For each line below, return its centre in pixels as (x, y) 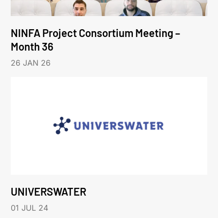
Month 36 (32, 46)
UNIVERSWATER (49, 191)
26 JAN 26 (31, 63)
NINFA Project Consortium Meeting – (96, 32)
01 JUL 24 (30, 208)
